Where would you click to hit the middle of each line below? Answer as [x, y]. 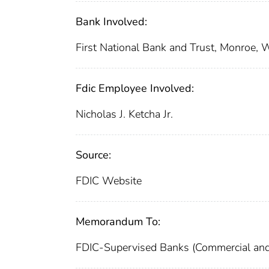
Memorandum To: [118, 221]
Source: [93, 155]
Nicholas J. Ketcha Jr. [124, 114]
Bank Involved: [111, 21]
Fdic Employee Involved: [135, 88]
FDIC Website [109, 180]
